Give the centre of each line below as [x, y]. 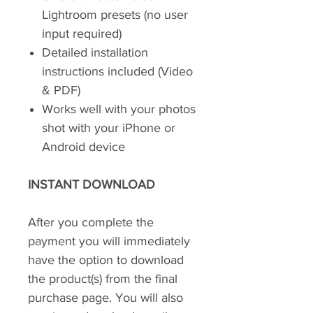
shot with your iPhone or [109, 128]
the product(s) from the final [103, 279]
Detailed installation [95, 52]
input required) [82, 34]
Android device [83, 147]
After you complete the [91, 222]
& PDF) [61, 90]
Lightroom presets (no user [115, 15]
